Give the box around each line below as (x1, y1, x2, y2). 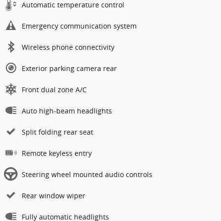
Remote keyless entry (22, 148, 92, 158)
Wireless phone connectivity (22, 42, 114, 52)
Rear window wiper (22, 191, 85, 201)
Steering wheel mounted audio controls (22, 170, 152, 180)
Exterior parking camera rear (22, 64, 117, 74)
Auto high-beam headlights (22, 106, 112, 116)
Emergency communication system (22, 21, 137, 31)
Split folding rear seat (22, 127, 93, 137)
